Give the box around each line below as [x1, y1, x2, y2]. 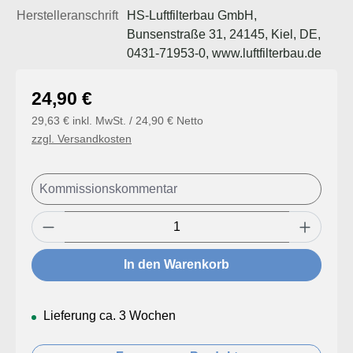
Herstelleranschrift [17, 8, 118, 22]
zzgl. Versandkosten [32, 132, 132, 145]
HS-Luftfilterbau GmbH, [127, 8, 257, 22]
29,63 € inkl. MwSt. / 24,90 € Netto [32, 113, 203, 127]
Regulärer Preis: [31, 86, 122, 100]
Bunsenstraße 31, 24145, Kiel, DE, [127, 27, 321, 41]
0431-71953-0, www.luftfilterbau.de [127, 46, 321, 60]
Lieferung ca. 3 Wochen [40, 308, 176, 322]
